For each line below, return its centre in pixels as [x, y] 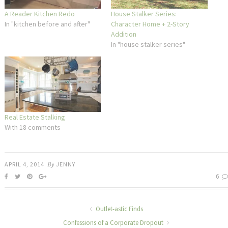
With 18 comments [32, 127]
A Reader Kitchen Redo [39, 14]
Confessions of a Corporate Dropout [114, 222]
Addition [124, 34]
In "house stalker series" [148, 45]
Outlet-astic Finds [118, 209]
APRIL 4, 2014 [24, 164]
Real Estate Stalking [35, 117]
